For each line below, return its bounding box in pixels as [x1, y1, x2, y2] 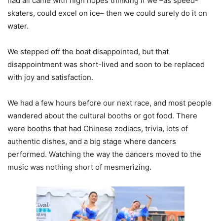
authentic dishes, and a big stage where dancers [7, 137, 176, 147]
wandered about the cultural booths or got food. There [7, 111, 197, 121]
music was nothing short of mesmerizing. [7, 162, 151, 172]
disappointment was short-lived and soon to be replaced [7, 60, 205, 70]
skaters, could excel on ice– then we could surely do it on [7, 8, 207, 18]
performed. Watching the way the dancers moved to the [7, 149, 201, 159]
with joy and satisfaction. [7, 73, 93, 82]
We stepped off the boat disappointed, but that [7, 47, 169, 57]
